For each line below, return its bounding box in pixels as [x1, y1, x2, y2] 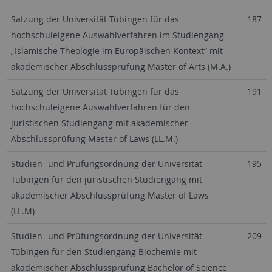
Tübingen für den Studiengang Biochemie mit [10, 246, 197, 257]
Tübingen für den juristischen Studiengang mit [10, 174, 202, 185]
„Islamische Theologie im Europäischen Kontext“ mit [10, 45, 223, 56]
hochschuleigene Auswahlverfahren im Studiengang [10, 29, 224, 41]
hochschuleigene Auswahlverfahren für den [10, 101, 190, 113]
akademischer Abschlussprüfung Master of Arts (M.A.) [10, 61, 231, 72]
